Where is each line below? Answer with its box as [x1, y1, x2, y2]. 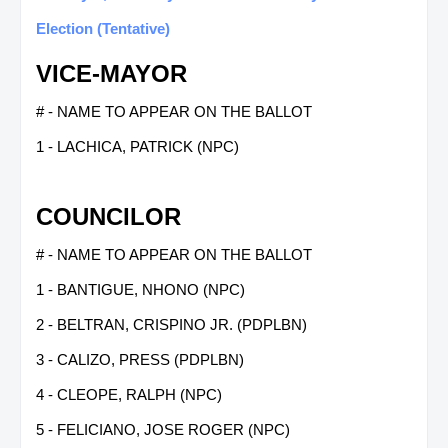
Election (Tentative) [36, 19, 170, 37]
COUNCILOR [36, 202, 181, 230]
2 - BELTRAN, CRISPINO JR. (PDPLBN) [36, 315, 307, 333]
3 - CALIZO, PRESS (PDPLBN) [36, 350, 244, 368]
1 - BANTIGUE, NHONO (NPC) [36, 280, 245, 298]
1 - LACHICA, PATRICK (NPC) [36, 137, 239, 155]
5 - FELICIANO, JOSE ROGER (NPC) [36, 420, 290, 438]
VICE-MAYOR [36, 59, 187, 87]
